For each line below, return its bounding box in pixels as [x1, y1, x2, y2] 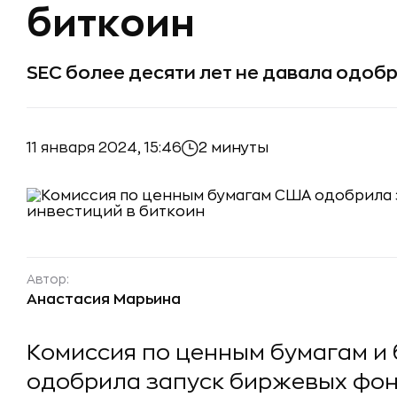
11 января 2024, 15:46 [27, 140, 182, 155]
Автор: [27, 273, 69, 285]
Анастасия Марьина [27, 292, 181, 307]
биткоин [27, 5, 195, 43]
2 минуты [198, 141, 269, 155]
